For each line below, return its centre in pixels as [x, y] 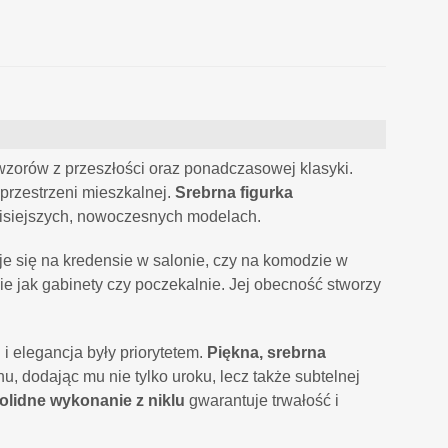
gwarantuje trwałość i [262, 401]
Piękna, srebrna [266, 353]
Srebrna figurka [234, 193]
